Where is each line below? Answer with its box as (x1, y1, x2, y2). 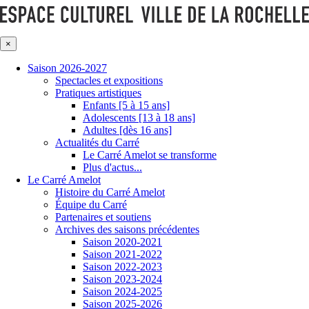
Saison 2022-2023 (83, 260, 162, 272)
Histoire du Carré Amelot (55, 186, 165, 198)
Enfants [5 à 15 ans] (83, 99, 170, 111)
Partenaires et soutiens (55, 210, 151, 223)
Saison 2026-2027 (28, 61, 107, 74)
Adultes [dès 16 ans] (83, 123, 172, 136)
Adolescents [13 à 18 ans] (83, 111, 195, 123)
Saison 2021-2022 (83, 248, 162, 260)
